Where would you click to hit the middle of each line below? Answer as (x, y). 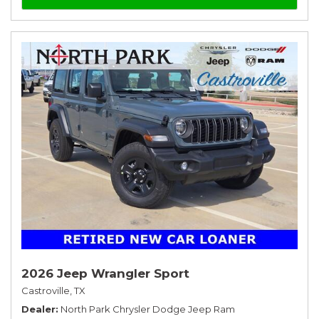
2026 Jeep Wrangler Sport (105, 273)
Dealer (38, 309)
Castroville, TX (53, 290)
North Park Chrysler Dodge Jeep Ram (148, 309)
